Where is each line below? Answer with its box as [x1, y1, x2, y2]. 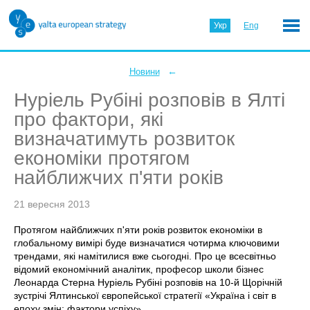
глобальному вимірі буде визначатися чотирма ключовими [14, 237, 280, 248]
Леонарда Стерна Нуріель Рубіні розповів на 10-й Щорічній [14, 277, 282, 288]
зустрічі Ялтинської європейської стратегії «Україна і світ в [14, 290, 276, 301]
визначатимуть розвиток [14, 128, 235, 149]
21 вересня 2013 [14, 199, 90, 210]
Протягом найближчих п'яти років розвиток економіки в [14, 224, 262, 235]
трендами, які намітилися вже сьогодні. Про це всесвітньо [14, 250, 276, 262]
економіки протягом [14, 147, 190, 169]
